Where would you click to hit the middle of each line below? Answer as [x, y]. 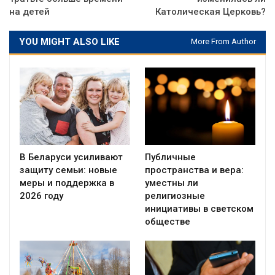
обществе [168, 222]
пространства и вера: [194, 170]
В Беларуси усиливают [71, 157]
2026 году [41, 196]
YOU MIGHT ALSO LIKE [69, 42]
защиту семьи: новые [68, 170]
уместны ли [172, 183]
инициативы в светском [199, 209]
